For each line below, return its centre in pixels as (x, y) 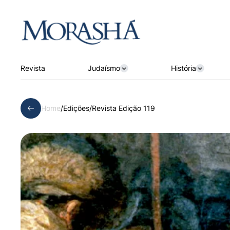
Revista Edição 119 (123, 108)
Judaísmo (104, 68)
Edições (76, 108)
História (183, 68)
